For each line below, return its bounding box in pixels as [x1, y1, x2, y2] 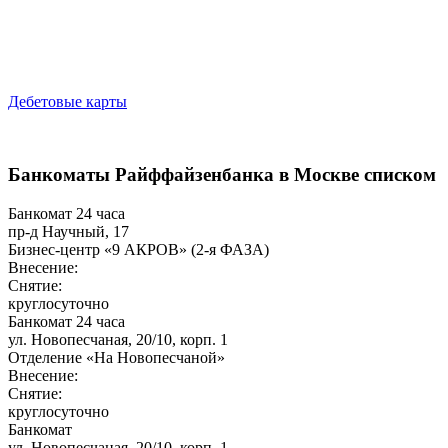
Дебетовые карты [8, 93, 127, 111]
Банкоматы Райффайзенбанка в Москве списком [8, 163, 436, 185]
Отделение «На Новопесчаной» [8, 348, 225, 366]
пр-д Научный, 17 [8, 222, 129, 240]
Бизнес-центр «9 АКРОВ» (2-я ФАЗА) [8, 240, 269, 258]
